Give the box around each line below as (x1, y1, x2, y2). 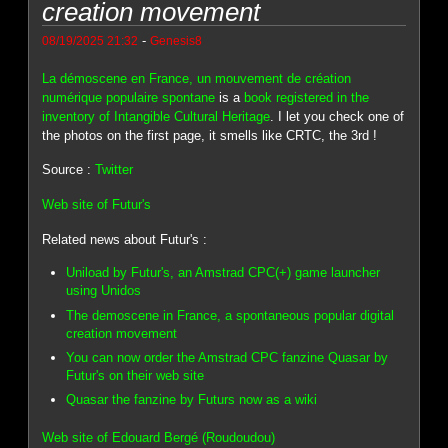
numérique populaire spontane (42, 89, 216, 105)
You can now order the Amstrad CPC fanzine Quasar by (66, 350, 389, 365)
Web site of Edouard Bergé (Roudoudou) (42, 429, 276, 445)
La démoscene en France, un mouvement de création (42, 70, 352, 86)
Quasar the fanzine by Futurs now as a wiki (66, 392, 318, 408)
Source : (42, 162, 96, 178)
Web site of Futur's (42, 196, 152, 212)
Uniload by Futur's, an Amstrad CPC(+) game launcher (66, 265, 381, 281)
